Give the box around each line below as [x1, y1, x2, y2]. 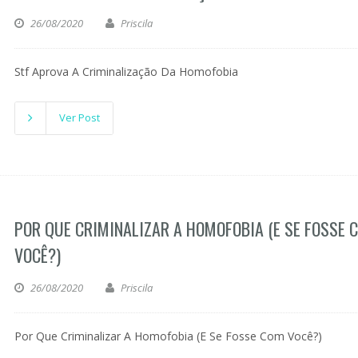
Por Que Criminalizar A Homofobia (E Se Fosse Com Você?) [14, 328, 322, 344]
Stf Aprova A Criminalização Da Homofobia [14, 64, 238, 79]
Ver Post [59, 110, 100, 125]
